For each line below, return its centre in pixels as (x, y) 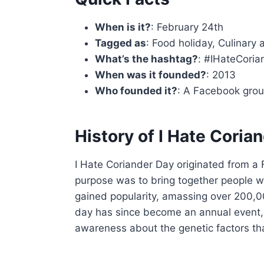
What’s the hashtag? (147, 59)
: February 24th (187, 27)
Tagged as (121, 43)
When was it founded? (151, 75)
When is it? (123, 27)
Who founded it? (136, 90)
